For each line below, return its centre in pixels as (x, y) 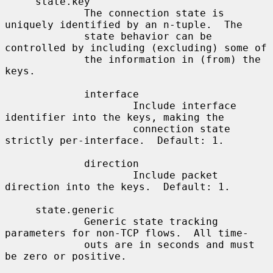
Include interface (69, 105)
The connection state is (44, 13)
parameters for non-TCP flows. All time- (127, 233)
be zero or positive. (66, 256)
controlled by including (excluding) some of (136, 48)
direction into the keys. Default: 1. (118, 186)
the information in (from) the (44, 59)
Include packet (69, 175)
